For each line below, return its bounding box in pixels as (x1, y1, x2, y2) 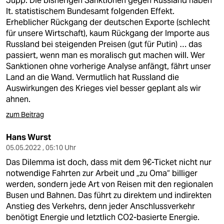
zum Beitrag (6, 110, 44, 119)
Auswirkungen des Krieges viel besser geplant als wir (6, 83, 201, 93)
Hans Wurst (6, 132, 51, 142)
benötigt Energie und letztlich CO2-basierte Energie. (6, 212, 199, 222)
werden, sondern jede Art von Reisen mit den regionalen (6, 179, 213, 189)
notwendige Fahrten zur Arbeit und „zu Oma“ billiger (6, 168, 197, 178)
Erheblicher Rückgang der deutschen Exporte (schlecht (6, 17, 210, 27)
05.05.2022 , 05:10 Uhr (6, 143, 76, 152)
